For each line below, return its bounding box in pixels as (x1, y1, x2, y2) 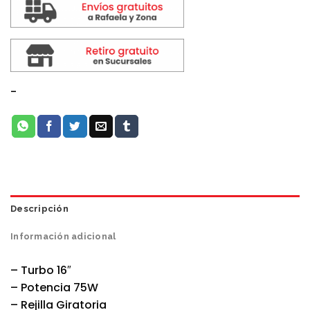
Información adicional (10, 231, 116, 242)
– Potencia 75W (10, 280, 98, 296)
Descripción (10, 203, 69, 215)
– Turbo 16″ (10, 262, 71, 279)
